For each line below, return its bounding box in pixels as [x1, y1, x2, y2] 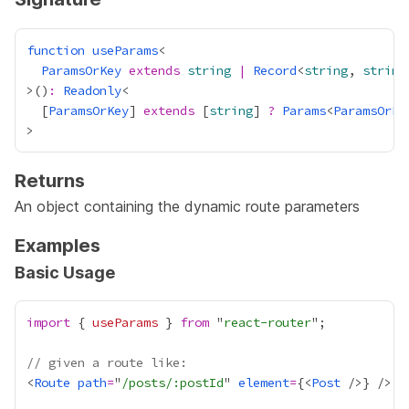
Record [253, 62, 297, 79]
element [238, 374, 289, 391]
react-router [224, 314, 311, 330]
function [26, 42, 85, 58]
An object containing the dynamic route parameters [15, 197, 360, 215]
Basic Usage [15, 263, 115, 282]
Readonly [63, 82, 121, 99]
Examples [15, 235, 100, 257]
